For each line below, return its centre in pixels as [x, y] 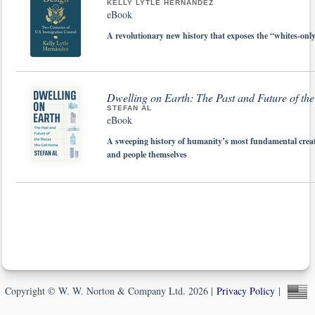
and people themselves [147, 154]
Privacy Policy [245, 290]
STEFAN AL [129, 108]
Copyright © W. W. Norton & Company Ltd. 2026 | [109, 290]
